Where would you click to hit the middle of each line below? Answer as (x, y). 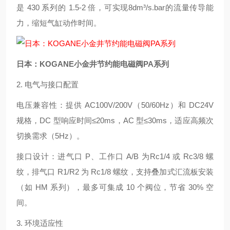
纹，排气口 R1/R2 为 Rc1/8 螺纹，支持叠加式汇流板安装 (115, 172)
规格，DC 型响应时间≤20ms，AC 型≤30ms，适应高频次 (115, 120)
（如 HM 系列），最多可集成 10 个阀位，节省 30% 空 (115, 187)
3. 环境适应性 (40, 223)
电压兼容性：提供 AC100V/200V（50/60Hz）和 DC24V (115, 105)
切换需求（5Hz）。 (50, 136)
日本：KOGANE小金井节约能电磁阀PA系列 (93, 64)
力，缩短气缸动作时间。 (59, 23)
